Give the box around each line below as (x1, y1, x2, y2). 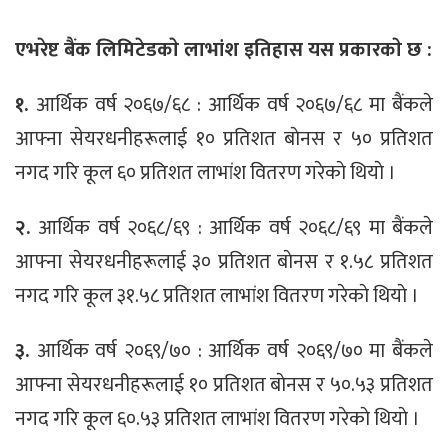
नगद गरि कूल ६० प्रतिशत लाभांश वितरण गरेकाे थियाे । (15, 155, 396, 190)
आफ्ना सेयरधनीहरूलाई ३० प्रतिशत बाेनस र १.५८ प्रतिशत (15, 244, 433, 279)
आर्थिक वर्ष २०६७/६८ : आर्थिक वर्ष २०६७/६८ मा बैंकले (35, 87, 434, 122)
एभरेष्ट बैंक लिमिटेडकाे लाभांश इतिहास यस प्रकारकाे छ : (15, 33, 432, 68)
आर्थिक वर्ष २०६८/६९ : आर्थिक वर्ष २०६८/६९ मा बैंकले (38, 210, 434, 245)
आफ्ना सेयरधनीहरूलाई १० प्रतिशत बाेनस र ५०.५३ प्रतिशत (15, 367, 433, 402)
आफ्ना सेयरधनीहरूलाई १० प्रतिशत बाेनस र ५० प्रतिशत (15, 121, 433, 156)
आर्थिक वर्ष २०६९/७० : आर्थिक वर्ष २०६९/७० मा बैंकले (36, 333, 434, 368)
